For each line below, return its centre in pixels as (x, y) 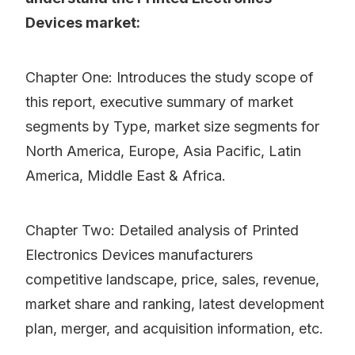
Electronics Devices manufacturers (139, 255)
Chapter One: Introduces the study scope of (170, 78)
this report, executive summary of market (159, 102)
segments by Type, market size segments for (172, 127)
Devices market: (83, 23)
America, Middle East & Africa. (126, 176)
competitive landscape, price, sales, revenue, (172, 280)
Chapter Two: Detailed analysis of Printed (162, 231)
